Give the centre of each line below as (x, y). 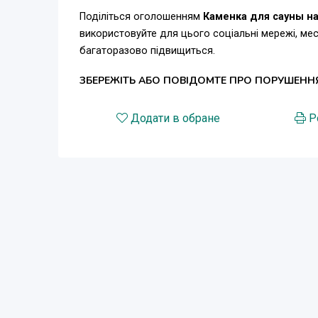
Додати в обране (176, 118)
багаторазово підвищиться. (147, 50)
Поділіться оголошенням (141, 16)
